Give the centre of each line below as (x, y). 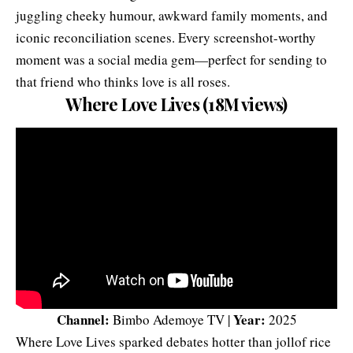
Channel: (83, 319)
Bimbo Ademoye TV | (171, 319)
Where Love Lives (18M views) (176, 104)
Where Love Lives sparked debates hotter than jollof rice (173, 341)
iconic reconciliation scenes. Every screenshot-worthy (166, 37)
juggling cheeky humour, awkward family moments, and (172, 15)
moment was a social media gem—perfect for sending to (171, 59)
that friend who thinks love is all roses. (123, 82)
